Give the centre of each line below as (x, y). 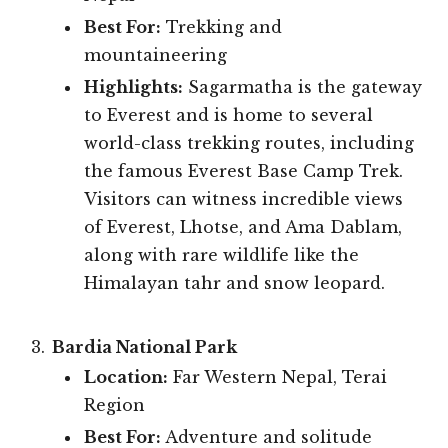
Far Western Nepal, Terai (277, 376)
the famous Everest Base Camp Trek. (243, 170)
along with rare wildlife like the (221, 254)
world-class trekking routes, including (249, 142)
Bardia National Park (144, 346)
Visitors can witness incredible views (243, 198)
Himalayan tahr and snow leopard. (234, 282)
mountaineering (155, 54)
